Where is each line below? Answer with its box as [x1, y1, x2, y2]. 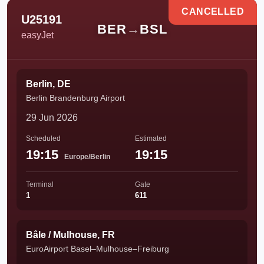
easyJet [21, 30, 54, 40]
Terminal [26, 180, 54, 189]
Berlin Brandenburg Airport [26, 93, 125, 103]
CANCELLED [181, 6, 244, 16]
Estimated [135, 134, 167, 143]
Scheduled [26, 134, 61, 143]
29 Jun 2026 [26, 113, 78, 123]
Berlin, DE [26, 79, 71, 89]
